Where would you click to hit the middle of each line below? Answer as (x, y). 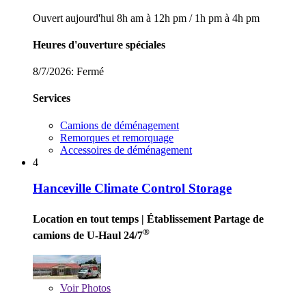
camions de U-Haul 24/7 (88, 235)
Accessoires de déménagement (126, 150)
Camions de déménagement (120, 125)
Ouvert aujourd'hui (75, 18)
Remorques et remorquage (117, 137)
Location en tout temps (86, 219)
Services (52, 98)
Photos (95, 288)
